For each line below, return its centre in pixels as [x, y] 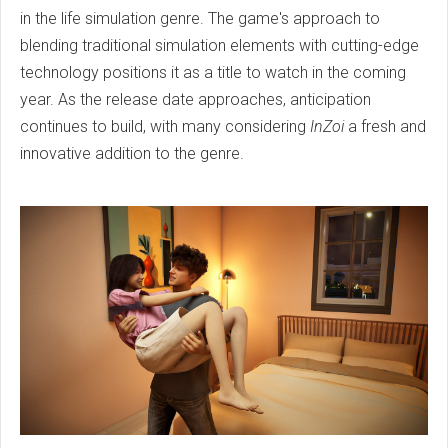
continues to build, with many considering [165, 126]
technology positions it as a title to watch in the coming [213, 72]
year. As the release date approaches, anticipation [195, 99]
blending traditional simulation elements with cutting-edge [219, 45]
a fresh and [385, 126]
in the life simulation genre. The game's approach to [200, 18]
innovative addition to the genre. [132, 153]
